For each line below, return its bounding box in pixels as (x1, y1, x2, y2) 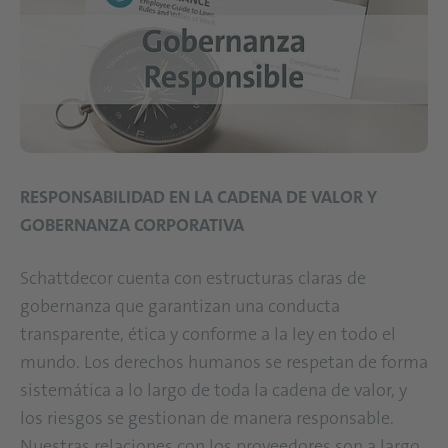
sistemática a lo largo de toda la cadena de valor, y (20, 377, 407, 402)
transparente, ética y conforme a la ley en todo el (20, 321, 396, 346)
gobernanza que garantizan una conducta (20, 293, 340, 318)
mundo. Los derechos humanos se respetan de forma (20, 349, 428, 374)
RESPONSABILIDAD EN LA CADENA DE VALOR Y (20, 184, 377, 209)
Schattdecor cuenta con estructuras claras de (20, 265, 366, 290)
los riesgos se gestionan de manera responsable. (20, 405, 394, 430)
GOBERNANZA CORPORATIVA (20, 212, 248, 237)
